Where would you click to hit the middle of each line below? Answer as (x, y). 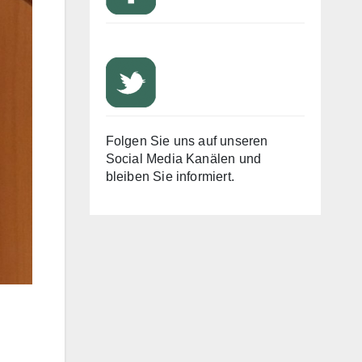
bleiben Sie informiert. (170, 177)
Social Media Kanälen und (183, 159)
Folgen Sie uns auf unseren (187, 141)
